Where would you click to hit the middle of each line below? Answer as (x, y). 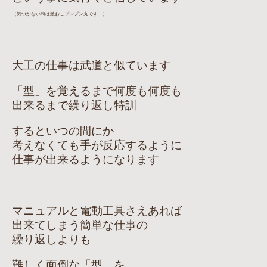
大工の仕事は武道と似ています (91, 65)
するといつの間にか (63, 131)
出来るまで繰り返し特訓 (74, 105)
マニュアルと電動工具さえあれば (97, 211)
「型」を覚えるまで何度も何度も (97, 91)
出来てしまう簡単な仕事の (80, 225)
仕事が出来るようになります (86, 159)
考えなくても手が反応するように (97, 145)
